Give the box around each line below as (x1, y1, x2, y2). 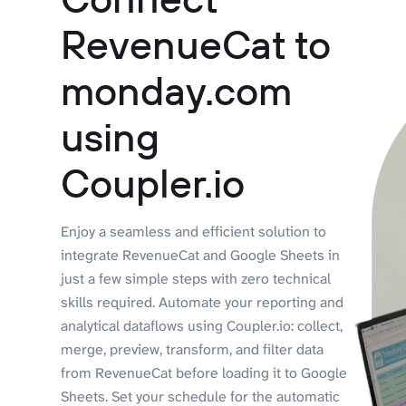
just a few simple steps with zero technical (61, 269, 332, 289)
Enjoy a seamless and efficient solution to (61, 222, 327, 242)
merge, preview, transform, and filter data (61, 340, 324, 360)
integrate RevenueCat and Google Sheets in (61, 246, 341, 266)
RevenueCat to (61, 19, 332, 70)
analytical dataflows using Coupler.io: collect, (61, 316, 343, 336)
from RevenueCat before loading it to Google (61, 363, 348, 383)
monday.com (61, 65, 293, 116)
